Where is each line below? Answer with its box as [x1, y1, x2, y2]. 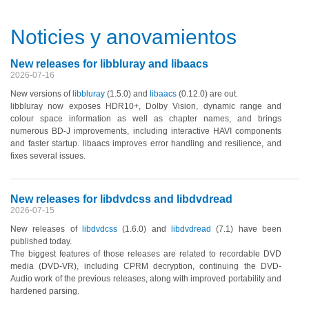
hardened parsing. [10, 286, 79, 296]
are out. [208, 88, 238, 99]
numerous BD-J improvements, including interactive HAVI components [10, 126, 281, 136]
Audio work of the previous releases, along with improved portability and [10, 273, 281, 283]
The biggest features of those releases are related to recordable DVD [10, 248, 281, 259]
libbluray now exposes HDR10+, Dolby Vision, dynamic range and [10, 101, 281, 111]
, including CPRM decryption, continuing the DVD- [77, 261, 282, 271]
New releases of [10, 223, 82, 234]
